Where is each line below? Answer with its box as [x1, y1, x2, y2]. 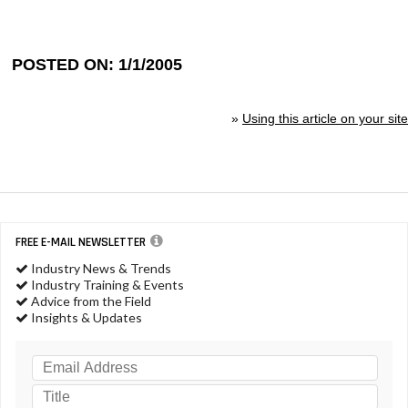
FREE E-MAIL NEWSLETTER [15, 233, 146, 250]
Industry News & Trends [28, 260, 171, 276]
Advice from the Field [28, 292, 151, 309]
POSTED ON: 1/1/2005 [12, 55, 183, 74]
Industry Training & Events [28, 276, 184, 292]
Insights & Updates [28, 309, 142, 325]
